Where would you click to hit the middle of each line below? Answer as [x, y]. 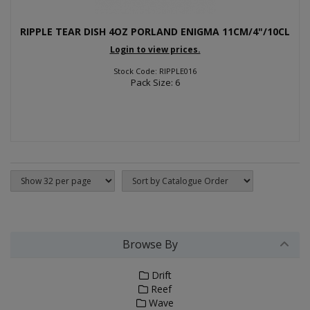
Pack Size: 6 [155, 82]
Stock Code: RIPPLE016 [155, 71]
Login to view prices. [155, 49]
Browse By [150, 244]
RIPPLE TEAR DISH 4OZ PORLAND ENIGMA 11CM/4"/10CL [155, 31]
